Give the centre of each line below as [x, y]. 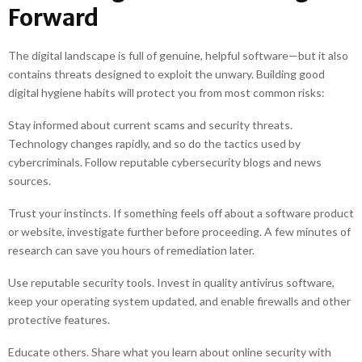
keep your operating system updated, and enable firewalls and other [179, 301]
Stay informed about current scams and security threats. [150, 125]
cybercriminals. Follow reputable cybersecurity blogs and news [165, 162]
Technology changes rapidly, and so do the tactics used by [154, 143]
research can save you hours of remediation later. [131, 250]
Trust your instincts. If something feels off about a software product [181, 213]
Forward [53, 18]
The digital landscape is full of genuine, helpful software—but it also [178, 55]
